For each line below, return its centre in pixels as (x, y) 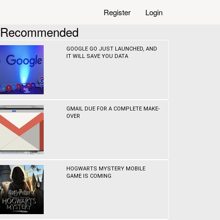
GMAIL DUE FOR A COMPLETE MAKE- (113, 109)
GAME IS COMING (89, 176)
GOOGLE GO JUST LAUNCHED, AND (112, 49)
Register (117, 12)
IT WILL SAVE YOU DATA (97, 56)
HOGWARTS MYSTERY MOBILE (106, 169)
